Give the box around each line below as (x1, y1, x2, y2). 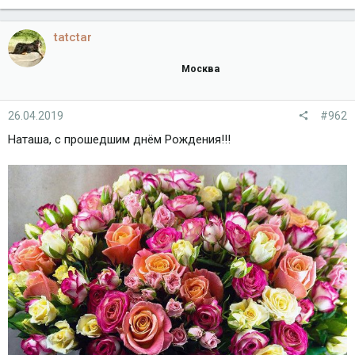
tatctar (54, 29, 92, 44)
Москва (181, 63, 219, 75)
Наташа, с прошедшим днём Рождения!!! (8, 132, 231, 147)
